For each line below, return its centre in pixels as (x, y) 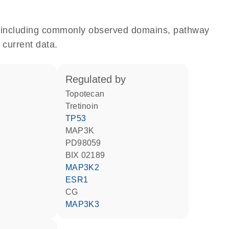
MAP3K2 (86, 167)
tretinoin (84, 106)
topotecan (87, 94)
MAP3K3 (86, 204)
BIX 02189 (88, 155)
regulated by (99, 79)
